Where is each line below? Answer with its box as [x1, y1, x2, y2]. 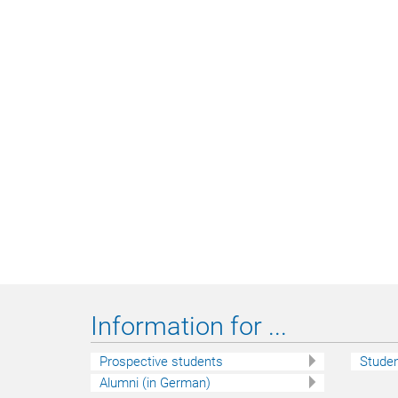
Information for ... [91, 311, 287, 342]
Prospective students [99, 353, 223, 370]
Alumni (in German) [99, 374, 211, 391]
